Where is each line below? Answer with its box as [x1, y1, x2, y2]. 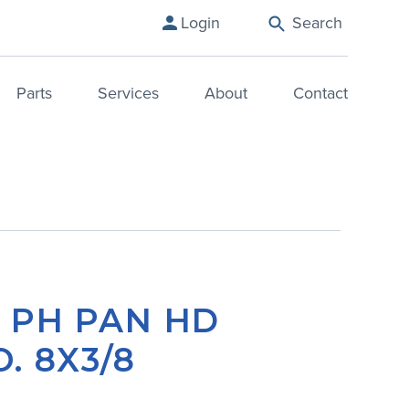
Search [291, 10, 342, 35]
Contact [292, 81, 348, 106]
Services [97, 81, 159, 106]
